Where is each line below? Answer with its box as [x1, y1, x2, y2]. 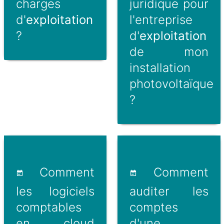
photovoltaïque [129, 76, 214, 91]
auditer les [129, 183, 208, 198]
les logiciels [15, 183, 94, 198]
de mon [129, 44, 208, 59]
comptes [129, 199, 178, 214]
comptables [15, 199, 81, 214]
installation [129, 60, 191, 75]
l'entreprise [129, 12, 193, 27]
